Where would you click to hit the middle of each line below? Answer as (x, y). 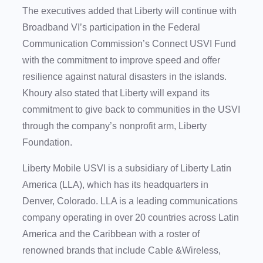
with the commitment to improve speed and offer (121, 60)
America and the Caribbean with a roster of (111, 234)
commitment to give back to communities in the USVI (131, 110)
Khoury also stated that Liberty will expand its (116, 93)
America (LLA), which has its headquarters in (115, 185)
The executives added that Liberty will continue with (129, 11)
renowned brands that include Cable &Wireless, (122, 251)
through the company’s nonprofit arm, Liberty (114, 126)
